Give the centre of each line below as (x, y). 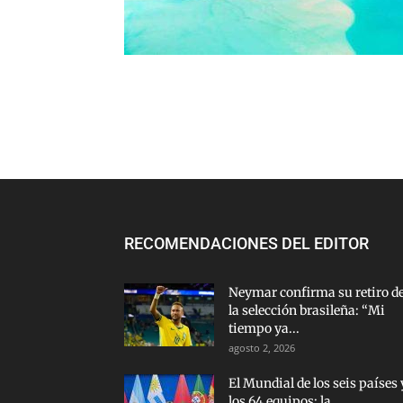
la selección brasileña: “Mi (307, 310)
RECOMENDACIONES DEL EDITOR (246, 243)
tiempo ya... (264, 328)
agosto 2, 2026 (262, 348)
